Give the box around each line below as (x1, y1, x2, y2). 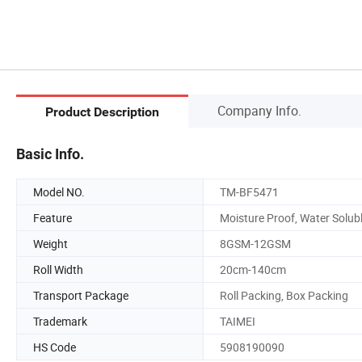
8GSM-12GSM (220, 235, 291, 251)
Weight (33, 235, 68, 251)
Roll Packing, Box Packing (220, 287, 348, 303)
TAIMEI (220, 313, 255, 329)
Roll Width (33, 261, 83, 277)
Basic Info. (16, 145, 84, 162)
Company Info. (217, 101, 301, 120)
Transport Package (33, 287, 128, 303)
